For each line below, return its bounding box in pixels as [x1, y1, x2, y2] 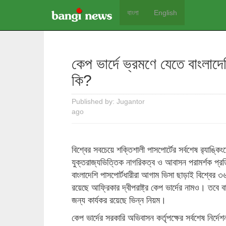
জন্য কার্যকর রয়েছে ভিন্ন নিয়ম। [72, 195, 166, 205]
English [154, 9, 178, 17]
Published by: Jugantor [72, 97, 145, 105]
